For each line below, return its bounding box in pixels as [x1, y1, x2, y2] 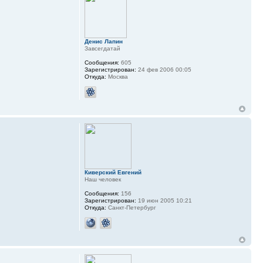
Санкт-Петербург [106, 204, 156, 211]
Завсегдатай [84, 45, 120, 52]
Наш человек [84, 176, 121, 183]
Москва [106, 73, 128, 80]
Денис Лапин [84, 38, 123, 45]
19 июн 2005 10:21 [136, 197, 192, 204]
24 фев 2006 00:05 [136, 66, 191, 73]
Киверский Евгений [84, 169, 141, 176]
